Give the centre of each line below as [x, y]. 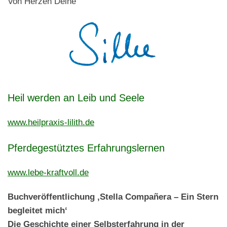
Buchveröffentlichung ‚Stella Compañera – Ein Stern [113, 197]
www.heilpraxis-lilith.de [51, 122]
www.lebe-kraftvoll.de [48, 172]
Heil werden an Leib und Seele [76, 98]
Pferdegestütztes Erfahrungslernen [86, 148]
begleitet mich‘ [37, 211]
